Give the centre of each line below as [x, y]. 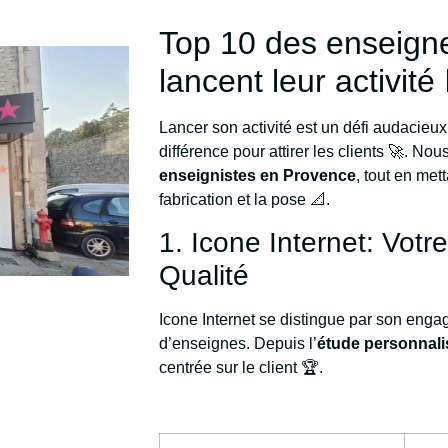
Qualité [204, 276]
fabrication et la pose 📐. [245, 200]
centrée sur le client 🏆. [241, 368]
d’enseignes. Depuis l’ [238, 344]
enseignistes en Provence [258, 176]
